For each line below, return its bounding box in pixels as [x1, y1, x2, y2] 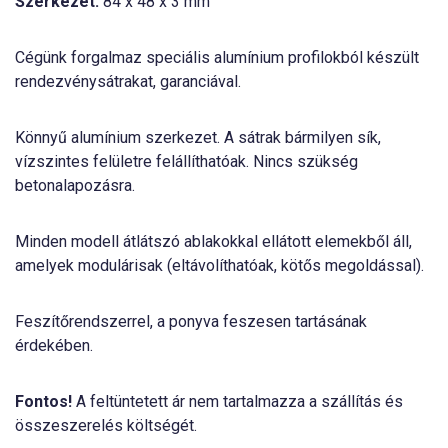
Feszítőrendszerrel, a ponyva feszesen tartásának [15, 312, 367, 332]
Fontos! [15, 392, 76, 412]
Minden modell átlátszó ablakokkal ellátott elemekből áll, [15, 232, 412, 252]
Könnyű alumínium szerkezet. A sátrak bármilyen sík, [15, 128, 381, 148]
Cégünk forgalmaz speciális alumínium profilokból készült [15, 48, 419, 68]
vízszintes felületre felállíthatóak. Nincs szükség [15, 152, 358, 172]
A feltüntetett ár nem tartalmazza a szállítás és [76, 392, 403, 412]
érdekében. [15, 336, 93, 356]
